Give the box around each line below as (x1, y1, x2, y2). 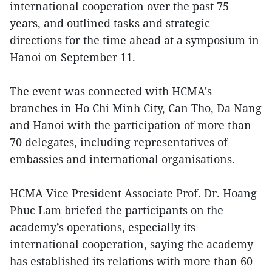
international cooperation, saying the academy (10, 236, 253, 251)
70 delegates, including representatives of (10, 134, 228, 149)
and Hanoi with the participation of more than (10, 117, 251, 132)
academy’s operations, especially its (10, 219, 195, 234)
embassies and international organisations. (10, 151, 235, 166)
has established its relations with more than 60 (10, 253, 253, 268)
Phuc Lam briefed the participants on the (10, 202, 223, 217)
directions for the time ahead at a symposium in (10, 32, 259, 47)
